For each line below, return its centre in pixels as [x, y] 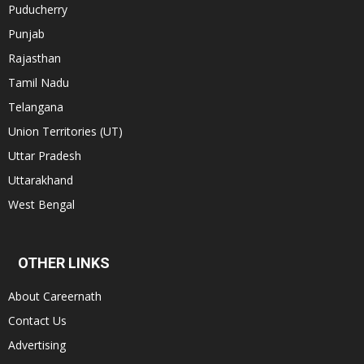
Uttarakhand [41, 180]
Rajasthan [35, 58]
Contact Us [37, 321]
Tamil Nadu [39, 82]
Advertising [37, 345]
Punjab [26, 34]
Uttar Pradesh [45, 156]
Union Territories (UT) [65, 131]
